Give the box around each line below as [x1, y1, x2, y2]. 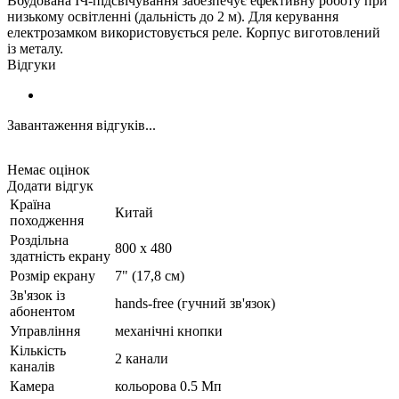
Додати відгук [7, 177, 94, 193]
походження [10, 212, 84, 228]
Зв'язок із [10, 287, 65, 303]
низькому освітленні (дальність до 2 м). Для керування [7, 8, 338, 24]
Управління [10, 322, 80, 338]
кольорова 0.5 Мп [115, 378, 222, 394]
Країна [10, 196, 51, 212]
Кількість [10, 342, 66, 358]
